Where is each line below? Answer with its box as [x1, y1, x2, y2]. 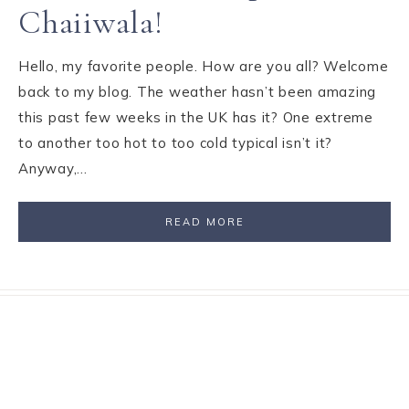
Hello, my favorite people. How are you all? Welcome [18, 58, 389, 75]
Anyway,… [18, 160, 88, 177]
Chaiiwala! [18, 3, 163, 42]
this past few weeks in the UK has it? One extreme [18, 109, 373, 126]
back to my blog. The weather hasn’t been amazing [18, 83, 376, 100]
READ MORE [164, 215, 245, 228]
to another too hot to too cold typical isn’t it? [18, 134, 332, 152]
